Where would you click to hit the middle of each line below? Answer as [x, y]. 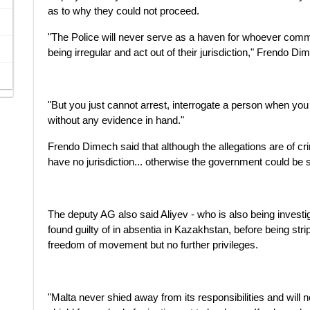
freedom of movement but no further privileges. [153, 245]
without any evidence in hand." [116, 120]
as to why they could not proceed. [124, 11]
